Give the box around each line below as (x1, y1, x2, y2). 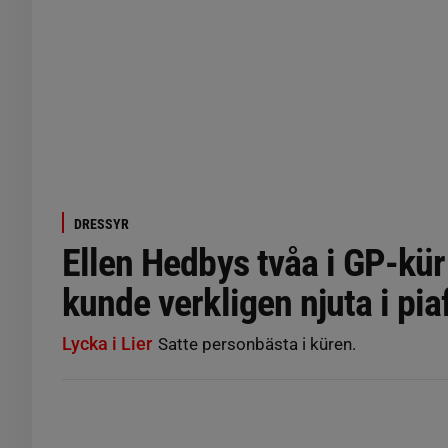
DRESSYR (74, 216, 129, 232)
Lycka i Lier (62, 333, 152, 354)
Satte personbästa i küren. (154, 334, 356, 354)
